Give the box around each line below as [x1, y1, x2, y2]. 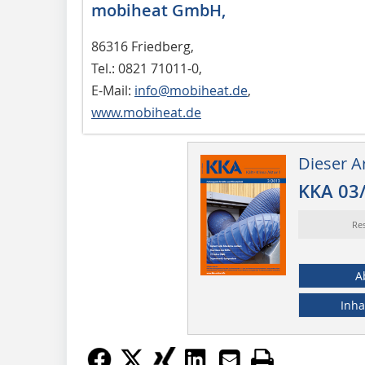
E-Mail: [91, 81, 134, 99]
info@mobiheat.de [134, 81, 248, 99]
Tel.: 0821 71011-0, [91, 59, 202, 77]
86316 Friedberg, [91, 37, 194, 55]
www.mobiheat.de [91, 103, 201, 121]
